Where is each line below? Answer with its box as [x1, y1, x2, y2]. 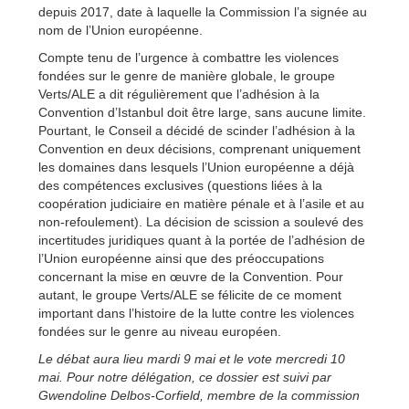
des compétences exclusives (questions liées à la [38, 178, 322, 194]
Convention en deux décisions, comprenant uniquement [38, 142, 361, 157]
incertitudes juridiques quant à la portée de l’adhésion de [38, 233, 365, 248]
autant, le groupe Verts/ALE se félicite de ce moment [38, 288, 341, 303]
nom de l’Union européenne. [38, 23, 203, 38]
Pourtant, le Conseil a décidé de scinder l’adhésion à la [38, 123, 355, 139]
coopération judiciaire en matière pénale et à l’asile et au [38, 196, 364, 212]
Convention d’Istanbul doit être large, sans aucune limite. [38, 105, 366, 121]
